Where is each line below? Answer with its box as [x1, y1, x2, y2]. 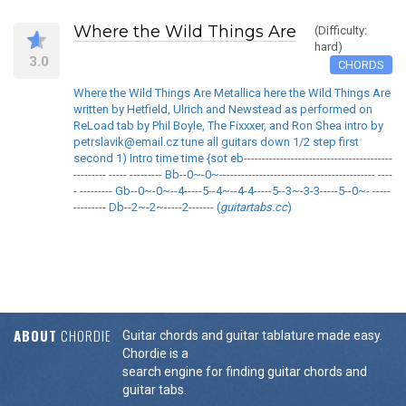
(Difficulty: [314, 23, 367, 37]
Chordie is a [122, 346, 188, 362]
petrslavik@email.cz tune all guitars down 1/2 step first [73, 135, 359, 150]
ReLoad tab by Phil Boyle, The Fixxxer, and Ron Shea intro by [73, 119, 383, 133]
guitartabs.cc [220, 200, 287, 215]
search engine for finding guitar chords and [122, 364, 367, 380]
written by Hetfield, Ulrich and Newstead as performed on [73, 102, 372, 117]
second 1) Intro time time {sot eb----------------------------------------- [73, 151, 392, 166]
